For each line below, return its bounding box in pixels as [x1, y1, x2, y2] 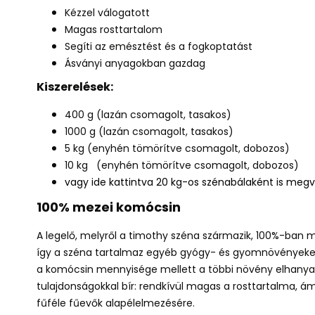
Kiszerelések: [37, 79, 113, 95]
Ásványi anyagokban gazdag [65, 56, 205, 70]
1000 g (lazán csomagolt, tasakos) [65, 124, 233, 139]
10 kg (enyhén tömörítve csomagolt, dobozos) [65, 158, 299, 172]
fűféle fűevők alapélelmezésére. [37, 296, 198, 310]
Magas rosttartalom [65, 22, 162, 37]
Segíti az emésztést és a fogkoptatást [65, 39, 252, 53]
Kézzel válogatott [65, 6, 150, 20]
